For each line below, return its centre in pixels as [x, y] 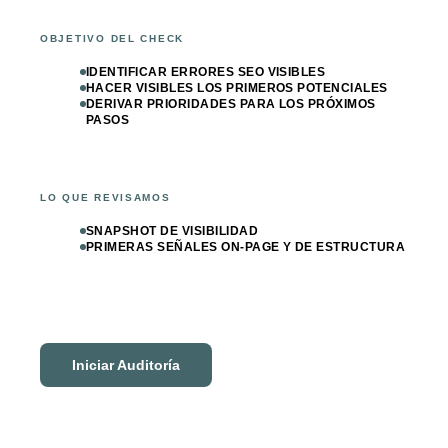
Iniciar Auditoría [126, 364]
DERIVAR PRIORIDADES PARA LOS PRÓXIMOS [231, 103]
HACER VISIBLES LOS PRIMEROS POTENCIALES [237, 87]
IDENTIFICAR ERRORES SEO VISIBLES [206, 71]
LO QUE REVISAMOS [105, 197]
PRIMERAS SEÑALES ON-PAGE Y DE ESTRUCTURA [246, 246]
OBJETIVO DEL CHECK [112, 38]
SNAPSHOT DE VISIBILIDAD [172, 230]
